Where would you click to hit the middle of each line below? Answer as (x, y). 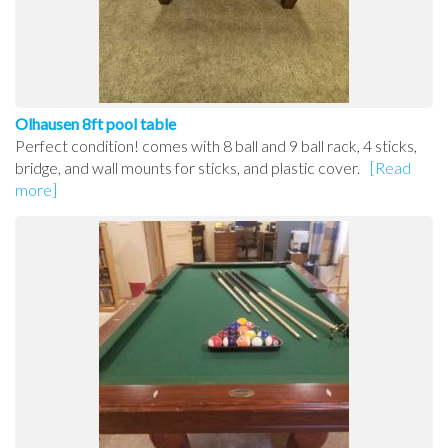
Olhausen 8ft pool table (95, 124)
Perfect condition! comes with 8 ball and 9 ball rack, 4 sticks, (216, 146)
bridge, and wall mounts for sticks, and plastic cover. (187, 168)
